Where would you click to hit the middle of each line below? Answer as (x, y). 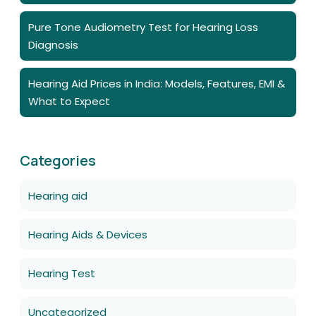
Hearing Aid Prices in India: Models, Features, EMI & (157, 83)
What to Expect (69, 101)
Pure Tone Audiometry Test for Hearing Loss (143, 27)
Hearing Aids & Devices (88, 234)
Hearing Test (62, 273)
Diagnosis (53, 44)
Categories (58, 160)
